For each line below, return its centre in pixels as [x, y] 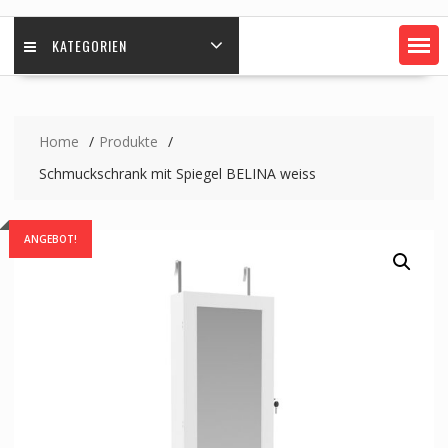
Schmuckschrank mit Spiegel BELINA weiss [177, 174]
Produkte [128, 142]
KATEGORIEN [89, 46]
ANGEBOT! [50, 239]
